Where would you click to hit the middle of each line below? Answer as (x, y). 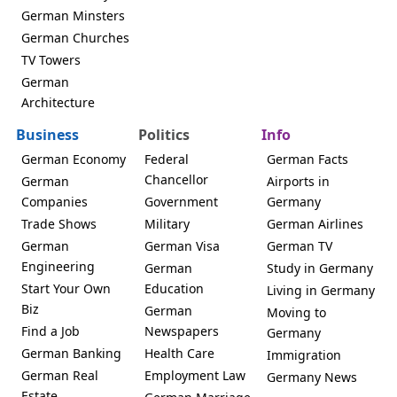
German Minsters (73, 15)
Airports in (299, 181)
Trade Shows (59, 223)
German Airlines (315, 223)
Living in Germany (321, 290)
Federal (166, 159)
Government (181, 201)
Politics (164, 134)
